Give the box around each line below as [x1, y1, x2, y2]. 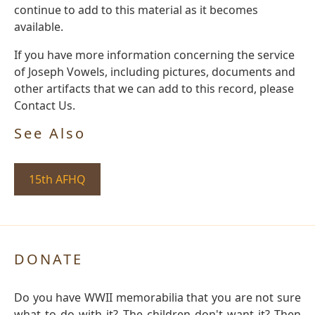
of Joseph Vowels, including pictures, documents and [14, 63, 295, 79]
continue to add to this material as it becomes [14, 1, 258, 18]
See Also [14, 123, 86, 143]
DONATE [14, 249, 83, 269]
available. [14, 18, 63, 34]
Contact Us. [14, 97, 75, 113]
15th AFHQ [29, 171, 86, 187]
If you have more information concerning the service [14, 46, 295, 63]
